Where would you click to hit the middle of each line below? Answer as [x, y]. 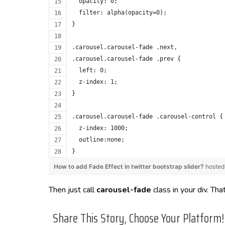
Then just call [73, 190]
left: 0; [89, 70]
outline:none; [98, 140]
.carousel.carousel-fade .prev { [126, 59]
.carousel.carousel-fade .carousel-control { [147, 117]
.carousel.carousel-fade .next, [125, 47]
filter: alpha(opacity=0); [119, 13]
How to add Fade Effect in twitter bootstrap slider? [130, 166]
